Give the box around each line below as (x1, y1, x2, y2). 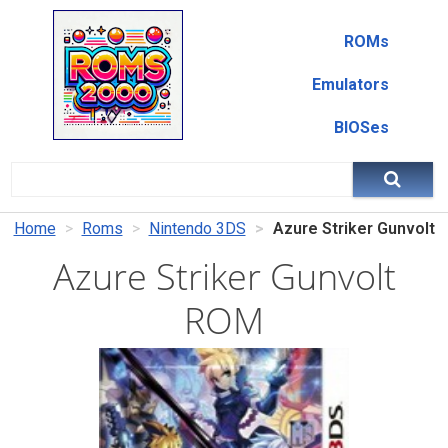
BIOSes (333, 118, 389, 137)
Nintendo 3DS (148, 219, 246, 238)
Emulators (311, 75, 389, 94)
